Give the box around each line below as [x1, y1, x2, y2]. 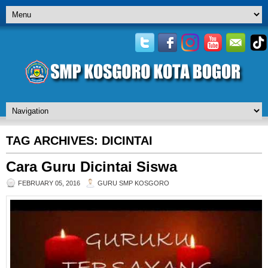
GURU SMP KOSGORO [98, 179, 169, 187]
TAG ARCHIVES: [6, 134, 102, 147]
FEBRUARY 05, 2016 [18, 179, 80, 187]
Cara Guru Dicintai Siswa [6, 159, 177, 175]
